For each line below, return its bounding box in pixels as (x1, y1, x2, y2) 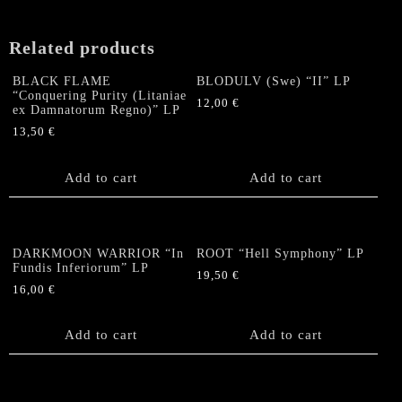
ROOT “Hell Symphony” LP (197, 247, 365, 261)
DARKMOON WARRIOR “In (13, 247, 184, 261)
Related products (9, 37, 155, 57)
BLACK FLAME (13, 74, 111, 89)
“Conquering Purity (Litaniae (13, 89, 187, 103)
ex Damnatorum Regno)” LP (13, 103, 180, 118)
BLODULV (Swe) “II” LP (197, 74, 352, 89)
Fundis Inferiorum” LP (13, 261, 149, 275)
